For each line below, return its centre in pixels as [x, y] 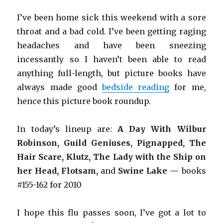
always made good [59, 87]
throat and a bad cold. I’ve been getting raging [111, 31]
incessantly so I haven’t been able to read [111, 59]
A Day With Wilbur [162, 129]
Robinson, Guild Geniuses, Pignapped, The [111, 143]
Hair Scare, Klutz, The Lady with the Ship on [111, 157]
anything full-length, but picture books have [111, 73]
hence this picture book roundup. [84, 101]
